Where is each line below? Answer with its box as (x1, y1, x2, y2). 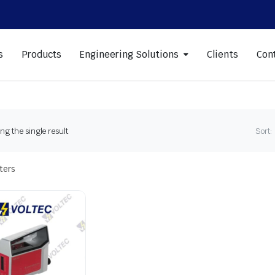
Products (21, 48, 62, 60)
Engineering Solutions (80, 48, 179, 60)
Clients (206, 48, 238, 60)
